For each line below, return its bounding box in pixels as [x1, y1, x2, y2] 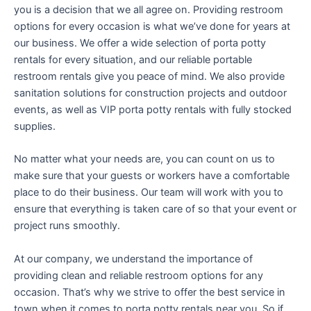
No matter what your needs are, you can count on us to [14, 153, 275, 166]
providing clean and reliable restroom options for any [14, 269, 263, 282]
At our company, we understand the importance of [14, 252, 253, 265]
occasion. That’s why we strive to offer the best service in [14, 285, 285, 299]
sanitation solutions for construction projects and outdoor [14, 86, 287, 99]
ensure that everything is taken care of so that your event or [14, 203, 296, 216]
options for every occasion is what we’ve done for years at [14, 19, 290, 33]
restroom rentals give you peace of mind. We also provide [14, 69, 285, 83]
